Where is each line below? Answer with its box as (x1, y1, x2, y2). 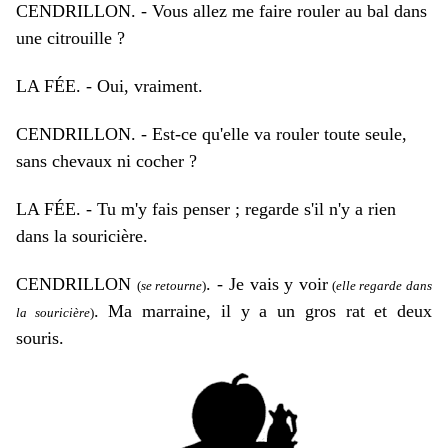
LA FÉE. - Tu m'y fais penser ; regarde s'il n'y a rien (16, 199, 396, 219)
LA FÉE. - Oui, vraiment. (16, 76, 203, 96)
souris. (16, 328, 64, 348)
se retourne (140, 278, 203, 293)
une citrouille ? (16, 28, 125, 48)
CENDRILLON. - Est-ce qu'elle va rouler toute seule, (16, 124, 407, 144)
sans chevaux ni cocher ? (16, 151, 197, 171)
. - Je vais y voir (206, 274, 328, 294)
